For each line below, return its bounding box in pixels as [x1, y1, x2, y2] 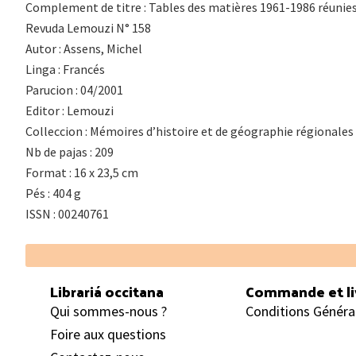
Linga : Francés [25, 60, 105, 77]
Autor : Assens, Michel [25, 40, 142, 56]
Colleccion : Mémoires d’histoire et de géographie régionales [25, 122, 354, 139]
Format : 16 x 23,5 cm [25, 164, 138, 180]
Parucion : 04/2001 [25, 81, 123, 98]
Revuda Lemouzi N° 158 [25, 19, 151, 36]
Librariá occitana [49, 277, 164, 304]
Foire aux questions [49, 324, 166, 343]
